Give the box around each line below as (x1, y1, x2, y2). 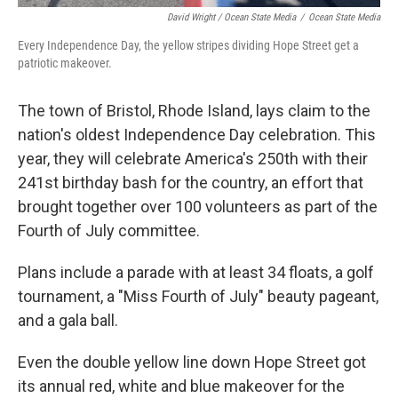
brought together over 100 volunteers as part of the (18, 197, 378, 217)
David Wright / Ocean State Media (167, 12, 296, 24)
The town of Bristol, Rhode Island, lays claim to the (18, 101, 370, 121)
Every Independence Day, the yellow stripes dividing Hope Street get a (18, 38, 359, 53)
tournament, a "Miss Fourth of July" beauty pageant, (18, 287, 378, 306)
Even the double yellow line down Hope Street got (18, 353, 366, 372)
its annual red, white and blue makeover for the (18, 377, 345, 396)
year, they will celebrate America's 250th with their (18, 149, 368, 169)
